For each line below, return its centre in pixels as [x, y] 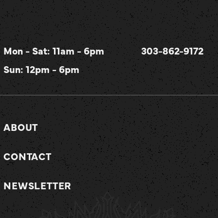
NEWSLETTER [37, 185]
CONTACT [27, 156]
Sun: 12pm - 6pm [42, 69]
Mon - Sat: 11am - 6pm [54, 50]
